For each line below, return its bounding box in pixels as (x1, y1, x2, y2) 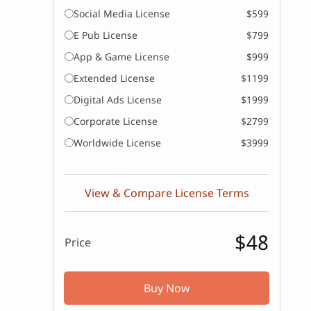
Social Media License (74, 7, 171, 20)
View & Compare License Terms (84, 185, 249, 201)
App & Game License (74, 50, 170, 63)
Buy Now (143, 280, 190, 296)
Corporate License (74, 115, 158, 128)
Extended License (74, 72, 155, 85)
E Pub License (74, 28, 138, 42)
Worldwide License (74, 136, 162, 149)
